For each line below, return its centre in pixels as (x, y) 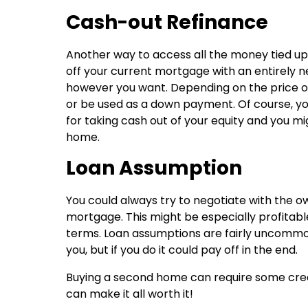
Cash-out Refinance (167, 22)
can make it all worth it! (130, 294)
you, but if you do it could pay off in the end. (182, 250)
